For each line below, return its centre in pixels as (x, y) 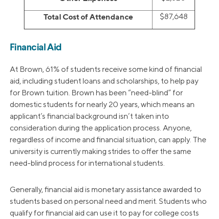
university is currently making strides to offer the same (100, 152)
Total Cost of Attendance (88, 17)
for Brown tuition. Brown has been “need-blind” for (96, 93)
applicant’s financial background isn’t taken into (89, 116)
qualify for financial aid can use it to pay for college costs (104, 213)
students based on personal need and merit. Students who (108, 201)
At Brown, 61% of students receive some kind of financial (106, 69)
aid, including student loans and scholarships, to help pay (104, 81)
